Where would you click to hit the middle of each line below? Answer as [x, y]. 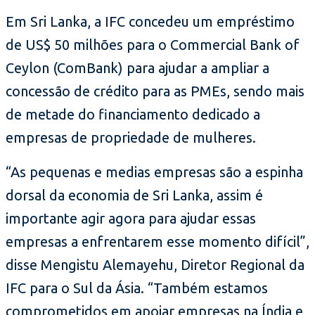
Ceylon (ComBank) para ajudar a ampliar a [137, 67]
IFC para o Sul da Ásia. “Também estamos [137, 288]
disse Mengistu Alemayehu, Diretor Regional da [155, 264]
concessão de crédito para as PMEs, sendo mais [155, 91]
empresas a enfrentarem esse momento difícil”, [157, 241]
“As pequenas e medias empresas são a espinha [154, 172]
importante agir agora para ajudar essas [131, 218]
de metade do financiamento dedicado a [133, 114]
